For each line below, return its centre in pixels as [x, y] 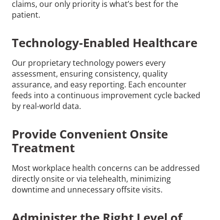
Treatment [43, 147]
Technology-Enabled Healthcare [105, 42]
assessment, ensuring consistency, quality [90, 73]
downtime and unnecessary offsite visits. [87, 189]
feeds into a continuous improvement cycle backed [106, 95]
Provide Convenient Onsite [90, 134]
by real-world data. [46, 106]
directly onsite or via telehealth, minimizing [91, 179]
